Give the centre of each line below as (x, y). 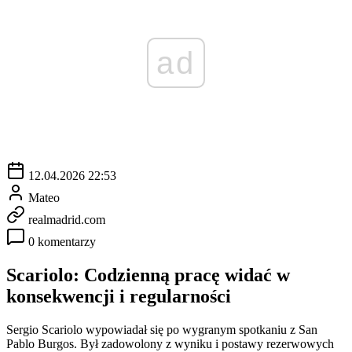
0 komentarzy (62, 241)
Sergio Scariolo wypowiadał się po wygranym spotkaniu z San (162, 329)
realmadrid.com (67, 219)
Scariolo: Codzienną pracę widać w (148, 275)
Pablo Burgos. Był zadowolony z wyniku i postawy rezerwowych (170, 343)
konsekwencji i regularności (119, 296)
